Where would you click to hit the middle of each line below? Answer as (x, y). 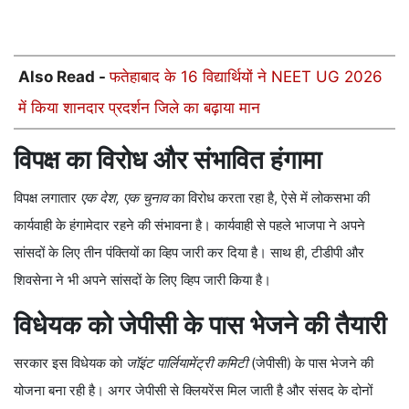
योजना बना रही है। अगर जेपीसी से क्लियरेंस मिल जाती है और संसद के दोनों (193, 391)
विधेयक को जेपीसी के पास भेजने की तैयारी (200, 325)
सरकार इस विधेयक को (70, 363)
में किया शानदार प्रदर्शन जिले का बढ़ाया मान (139, 108)
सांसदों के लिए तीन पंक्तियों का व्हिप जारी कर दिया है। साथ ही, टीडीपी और (189, 253)
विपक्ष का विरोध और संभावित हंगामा (168, 160)
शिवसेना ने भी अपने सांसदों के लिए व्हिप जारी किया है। (142, 280)
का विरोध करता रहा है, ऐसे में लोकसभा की (269, 198)
